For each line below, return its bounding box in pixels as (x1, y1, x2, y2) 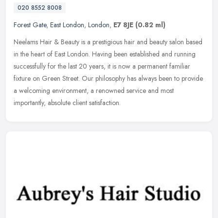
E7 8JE (113, 20, 133, 30)
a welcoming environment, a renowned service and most (14, 86, 174, 96)
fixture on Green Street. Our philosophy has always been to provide (14, 73, 203, 84)
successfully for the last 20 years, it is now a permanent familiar (14, 61, 190, 72)
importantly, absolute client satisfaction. (14, 98, 121, 108)
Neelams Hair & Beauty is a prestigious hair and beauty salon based (14, 37, 202, 47)
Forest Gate (14, 20, 46, 30)
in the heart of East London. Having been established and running (14, 49, 196, 59)
